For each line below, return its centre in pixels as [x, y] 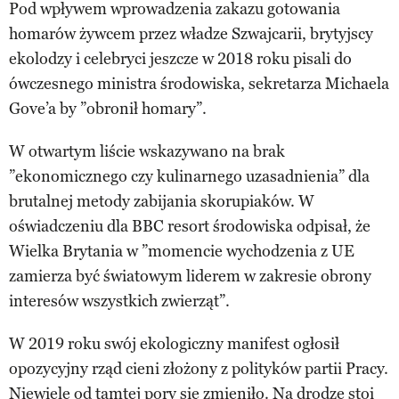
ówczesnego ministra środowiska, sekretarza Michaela [199, 84]
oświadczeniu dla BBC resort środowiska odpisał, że [190, 227]
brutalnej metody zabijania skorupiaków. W [162, 202]
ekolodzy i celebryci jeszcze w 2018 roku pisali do [180, 59]
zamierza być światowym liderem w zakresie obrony [190, 277]
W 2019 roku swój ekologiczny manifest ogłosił [174, 344]
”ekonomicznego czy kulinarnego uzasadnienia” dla [189, 177]
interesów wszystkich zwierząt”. [119, 301]
